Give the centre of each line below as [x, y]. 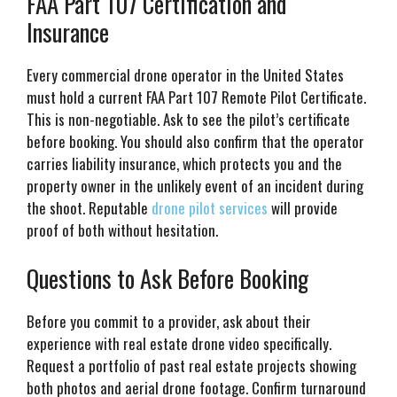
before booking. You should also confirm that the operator [195, 142]
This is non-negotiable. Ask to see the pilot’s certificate [188, 120]
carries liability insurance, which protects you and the [184, 164]
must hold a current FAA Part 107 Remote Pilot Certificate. [196, 97]
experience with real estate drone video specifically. [179, 343]
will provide [303, 208]
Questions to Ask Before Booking [167, 278]
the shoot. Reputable [89, 208]
